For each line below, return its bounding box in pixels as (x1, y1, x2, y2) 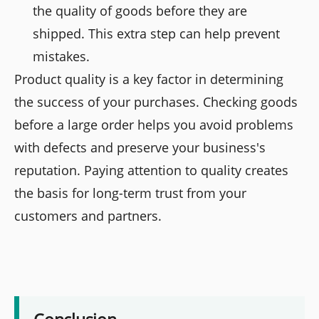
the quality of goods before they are (33, 2, 248, 19)
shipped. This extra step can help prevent (33, 25, 281, 42)
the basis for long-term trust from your (14, 184, 246, 202)
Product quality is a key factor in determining (14, 70, 283, 88)
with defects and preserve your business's (14, 139, 266, 156)
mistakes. (33, 48, 90, 65)
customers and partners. (14, 207, 162, 224)
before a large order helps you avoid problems (14, 116, 293, 133)
